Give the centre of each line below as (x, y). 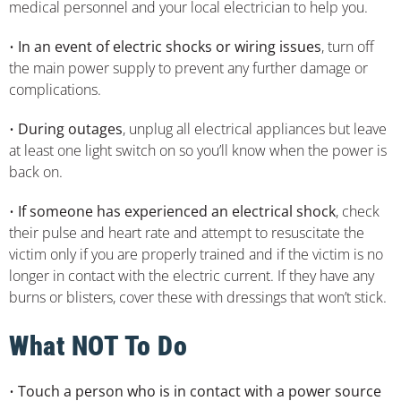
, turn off (348, 46)
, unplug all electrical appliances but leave (255, 128)
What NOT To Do (98, 346)
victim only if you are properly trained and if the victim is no (196, 254)
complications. (55, 89)
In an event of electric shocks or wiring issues (170, 46)
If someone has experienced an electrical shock (177, 211)
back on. (36, 171)
